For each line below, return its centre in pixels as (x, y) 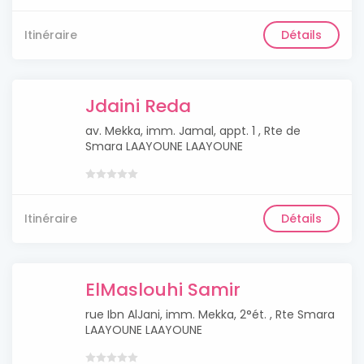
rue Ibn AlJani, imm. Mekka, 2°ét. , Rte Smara (210, 314)
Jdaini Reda (138, 106)
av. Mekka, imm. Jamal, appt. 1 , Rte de (193, 131)
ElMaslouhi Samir (163, 290)
